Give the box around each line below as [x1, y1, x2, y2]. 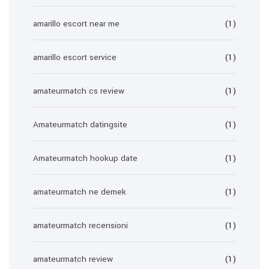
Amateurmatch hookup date [33, 153, 138, 164]
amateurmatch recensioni [33, 220, 128, 231]
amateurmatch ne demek [33, 186, 126, 198]
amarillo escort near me [33, 18, 119, 29]
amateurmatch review [33, 253, 113, 265]
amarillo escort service [33, 52, 116, 63]
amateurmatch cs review [33, 85, 124, 97]
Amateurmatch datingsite [33, 119, 127, 130]
